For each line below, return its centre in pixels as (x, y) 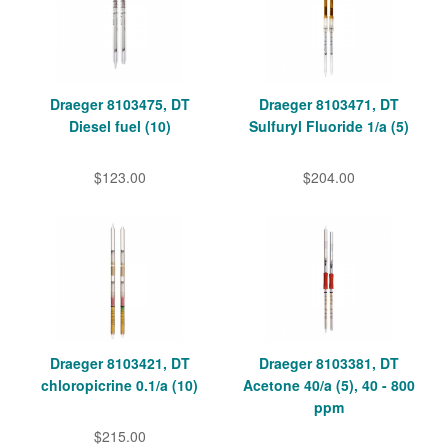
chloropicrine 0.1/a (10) (119, 385)
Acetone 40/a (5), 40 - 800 (328, 385)
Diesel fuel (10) (119, 126)
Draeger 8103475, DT (119, 104)
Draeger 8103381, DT (328, 363)
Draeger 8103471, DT (328, 104)
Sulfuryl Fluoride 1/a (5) (328, 126)
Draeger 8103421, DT (119, 363)
